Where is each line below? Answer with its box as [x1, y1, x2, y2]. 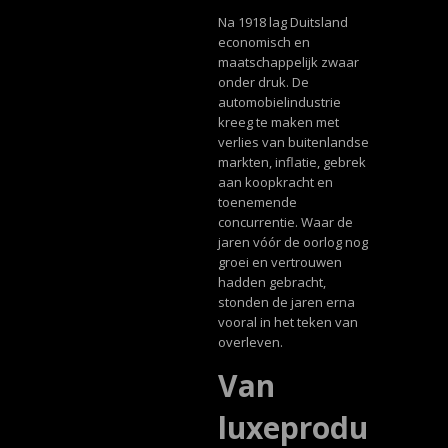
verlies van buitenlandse [217, 133, 369, 152]
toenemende [217, 193, 297, 212]
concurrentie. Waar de [217, 213, 353, 232]
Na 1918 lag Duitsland [217, 13, 348, 32]
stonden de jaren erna [217, 293, 355, 312]
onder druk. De [217, 73, 309, 92]
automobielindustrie [217, 93, 341, 112]
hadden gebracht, [217, 273, 326, 292]
